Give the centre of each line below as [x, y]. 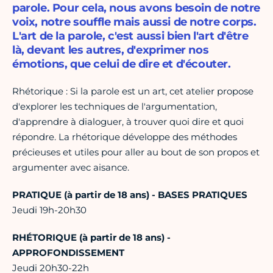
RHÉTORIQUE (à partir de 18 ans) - [91, 238]
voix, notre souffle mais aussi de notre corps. [134, 22]
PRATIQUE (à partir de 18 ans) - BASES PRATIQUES [130, 195]
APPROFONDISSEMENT [68, 253]
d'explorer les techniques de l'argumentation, [115, 107]
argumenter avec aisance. [71, 168]
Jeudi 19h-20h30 [49, 210]
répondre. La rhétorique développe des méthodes [125, 137]
